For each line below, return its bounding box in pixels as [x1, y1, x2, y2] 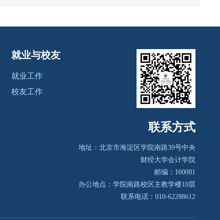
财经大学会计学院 [140, 156, 195, 164]
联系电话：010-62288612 [121, 193, 195, 200]
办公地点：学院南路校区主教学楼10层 [79, 181, 195, 188]
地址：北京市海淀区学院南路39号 [79, 144, 182, 151]
